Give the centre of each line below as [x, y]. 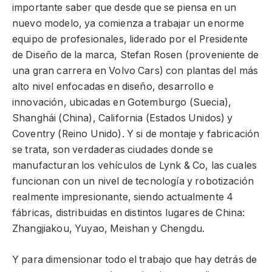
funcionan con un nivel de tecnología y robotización [133, 182]
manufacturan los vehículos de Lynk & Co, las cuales [135, 166]
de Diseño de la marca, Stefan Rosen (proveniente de [136, 55]
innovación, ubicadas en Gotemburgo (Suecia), [122, 103]
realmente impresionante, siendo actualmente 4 [123, 197]
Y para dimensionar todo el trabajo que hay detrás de [135, 259]
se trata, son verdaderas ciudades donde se [113, 150]
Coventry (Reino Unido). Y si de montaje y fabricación [136, 134]
